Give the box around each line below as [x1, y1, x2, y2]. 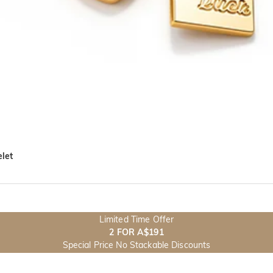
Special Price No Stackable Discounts [62, 239, 211, 250]
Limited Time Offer [99, 214, 174, 225]
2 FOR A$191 [109, 227, 164, 238]
